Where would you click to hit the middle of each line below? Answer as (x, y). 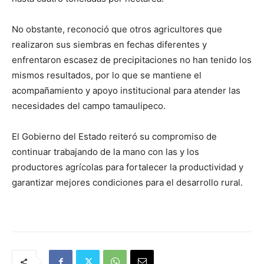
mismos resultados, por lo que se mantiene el (107, 75)
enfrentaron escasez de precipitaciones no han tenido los (132, 60)
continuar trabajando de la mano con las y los (105, 152)
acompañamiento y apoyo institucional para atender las (126, 91)
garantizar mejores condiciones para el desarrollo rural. (127, 183)
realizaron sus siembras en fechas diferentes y (109, 45)
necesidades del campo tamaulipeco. (89, 106)
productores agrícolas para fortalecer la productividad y (128, 167)
